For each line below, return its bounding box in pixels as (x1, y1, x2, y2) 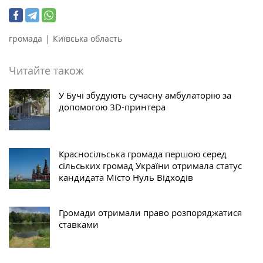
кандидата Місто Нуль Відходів (59, 171, 193, 184)
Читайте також (9, 63, 83, 78)
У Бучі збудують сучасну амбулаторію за (59, 89, 231, 102)
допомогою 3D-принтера (59, 101, 166, 113)
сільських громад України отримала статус (59, 160, 242, 172)
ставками (59, 218, 99, 231)
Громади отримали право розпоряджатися (59, 207, 242, 219)
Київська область (53, 33, 122, 45)
